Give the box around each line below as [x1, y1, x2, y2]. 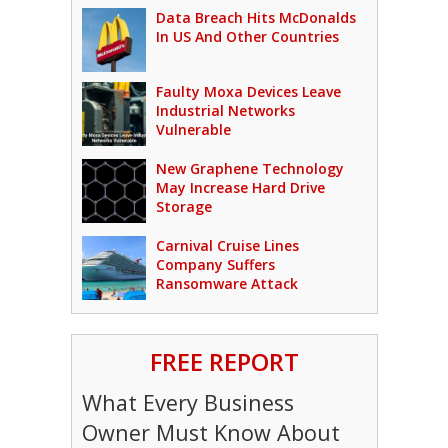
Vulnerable [155, 120, 231, 139]
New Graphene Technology [155, 159, 344, 178]
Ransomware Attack [155, 274, 298, 293]
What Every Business [81, 388, 294, 417]
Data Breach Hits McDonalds [155, 8, 356, 27]
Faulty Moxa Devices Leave [155, 82, 341, 101]
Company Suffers [155, 255, 275, 274]
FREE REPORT [149, 345, 299, 378]
